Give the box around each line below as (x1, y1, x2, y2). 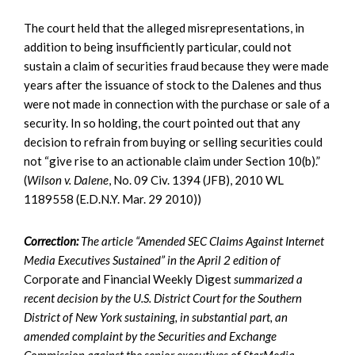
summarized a (234, 271, 303, 286)
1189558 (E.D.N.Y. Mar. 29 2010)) (24, 191, 201, 206)
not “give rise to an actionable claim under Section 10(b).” (24, 153, 320, 168)
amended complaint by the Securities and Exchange (24, 328, 277, 343)
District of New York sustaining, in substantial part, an (24, 309, 288, 324)
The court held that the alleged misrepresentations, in (24, 20, 304, 35)
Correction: (24, 233, 78, 248)
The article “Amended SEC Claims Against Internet (78, 233, 324, 248)
